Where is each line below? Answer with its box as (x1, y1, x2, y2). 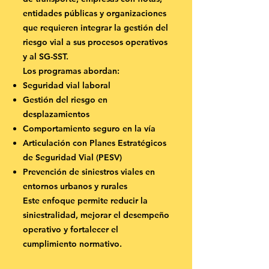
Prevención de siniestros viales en (23, 166, 155, 177)
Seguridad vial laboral (23, 80, 110, 91)
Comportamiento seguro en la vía (23, 123, 156, 134)
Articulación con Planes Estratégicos (23, 138, 166, 148)
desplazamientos (23, 109, 89, 119)
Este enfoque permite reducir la (23, 195, 148, 206)
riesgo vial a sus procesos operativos (23, 37, 168, 47)
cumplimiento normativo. (23, 238, 122, 249)
